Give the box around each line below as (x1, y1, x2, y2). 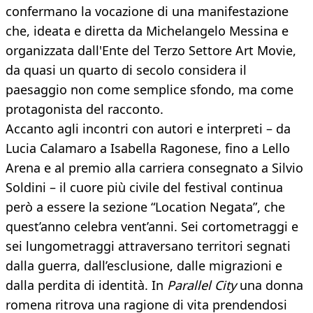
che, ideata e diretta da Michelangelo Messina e (6, 22, 289, 40)
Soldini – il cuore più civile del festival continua (6, 179, 283, 196)
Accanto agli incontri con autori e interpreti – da (6, 120, 291, 138)
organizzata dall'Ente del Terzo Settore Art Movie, (6, 42, 296, 59)
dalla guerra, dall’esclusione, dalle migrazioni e (6, 257, 282, 275)
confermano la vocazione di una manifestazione (6, 3, 289, 20)
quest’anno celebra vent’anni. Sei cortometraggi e (6, 218, 298, 235)
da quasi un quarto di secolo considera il (6, 61, 247, 79)
